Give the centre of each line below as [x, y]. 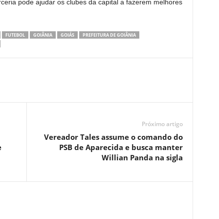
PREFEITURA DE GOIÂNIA [109, 35]
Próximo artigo [162, 124]
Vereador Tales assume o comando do [113, 137]
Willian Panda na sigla [142, 157]
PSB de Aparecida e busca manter [121, 147]
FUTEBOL [15, 35]
